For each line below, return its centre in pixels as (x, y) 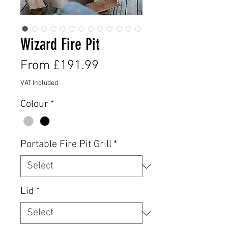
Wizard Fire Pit (60, 45)
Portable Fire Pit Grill (66, 145)
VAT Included (39, 83)
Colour (34, 105)
